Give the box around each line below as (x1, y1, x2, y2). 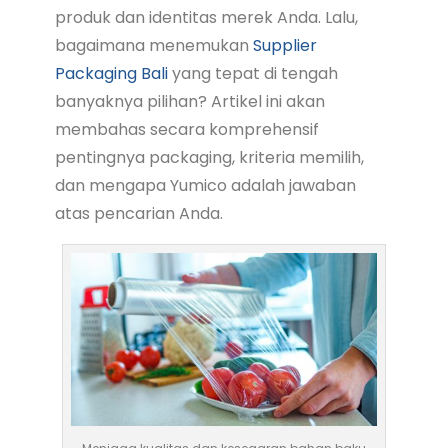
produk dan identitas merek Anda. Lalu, (54, 6, 358, 30)
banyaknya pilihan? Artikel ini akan (54, 90, 325, 114)
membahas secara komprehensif (54, 118, 319, 142)
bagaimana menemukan (54, 34, 253, 58)
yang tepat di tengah (167, 62, 338, 86)
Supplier (252, 34, 317, 58)
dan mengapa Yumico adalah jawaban (54, 174, 356, 198)
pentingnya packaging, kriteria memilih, (54, 146, 364, 170)
